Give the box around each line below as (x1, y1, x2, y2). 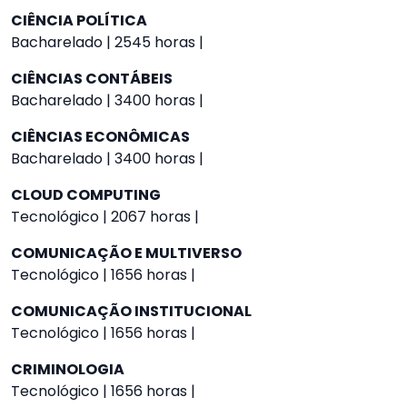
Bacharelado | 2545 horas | (11, 32, 203, 53)
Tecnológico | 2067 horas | (11, 206, 199, 227)
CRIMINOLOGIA (11, 359, 124, 380)
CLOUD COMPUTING (11, 184, 161, 205)
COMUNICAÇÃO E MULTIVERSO (11, 243, 242, 263)
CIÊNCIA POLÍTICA (11, 10, 147, 31)
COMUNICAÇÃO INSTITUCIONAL (11, 301, 252, 322)
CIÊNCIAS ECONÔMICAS (11, 126, 190, 147)
